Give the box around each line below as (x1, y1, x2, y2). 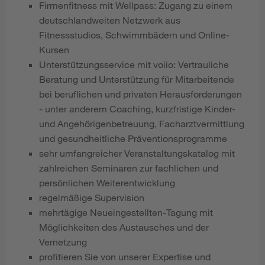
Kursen (39, 43, 72, 55)
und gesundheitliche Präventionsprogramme (39, 132, 227, 144)
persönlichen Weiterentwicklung (39, 176, 175, 188)
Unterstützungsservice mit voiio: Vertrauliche (39, 58, 229, 70)
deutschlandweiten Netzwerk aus (39, 14, 180, 25)
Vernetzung (39, 235, 87, 247)
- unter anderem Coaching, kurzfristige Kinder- (39, 102, 235, 114)
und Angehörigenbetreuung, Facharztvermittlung (39, 117, 244, 129)
